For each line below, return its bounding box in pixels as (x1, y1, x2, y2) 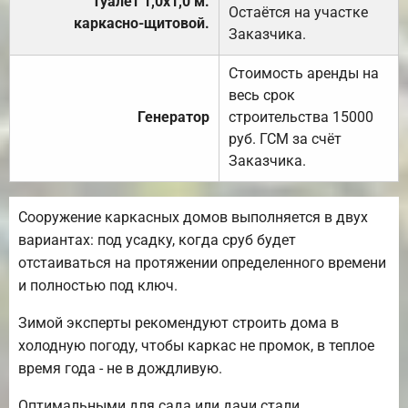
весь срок (229, 86, 295, 104)
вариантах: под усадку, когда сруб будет (18, 230, 296, 249)
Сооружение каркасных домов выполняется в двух (18, 208, 368, 226)
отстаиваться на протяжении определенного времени (18, 253, 386, 271)
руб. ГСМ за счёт (229, 129, 342, 148)
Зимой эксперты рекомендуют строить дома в (18, 313, 339, 331)
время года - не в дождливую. (18, 359, 222, 377)
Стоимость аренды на (229, 64, 379, 82)
